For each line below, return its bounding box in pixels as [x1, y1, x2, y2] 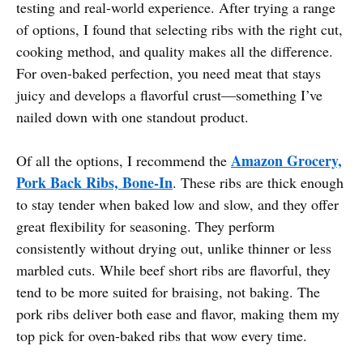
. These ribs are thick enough [173, 172, 344, 192]
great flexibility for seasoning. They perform [16, 216, 275, 236]
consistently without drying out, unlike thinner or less [16, 237, 331, 258]
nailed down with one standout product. [16, 106, 249, 126]
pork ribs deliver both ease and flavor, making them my [16, 303, 340, 323]
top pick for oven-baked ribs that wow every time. [16, 325, 307, 345]
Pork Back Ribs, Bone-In [16, 171, 173, 193]
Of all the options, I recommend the [16, 150, 231, 170]
